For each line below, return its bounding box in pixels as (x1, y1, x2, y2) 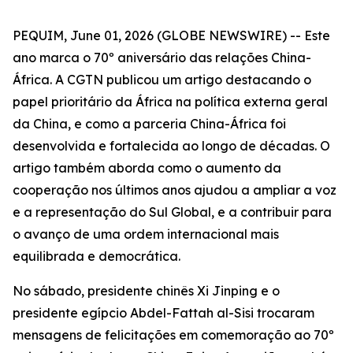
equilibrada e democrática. (13, 248, 180, 264)
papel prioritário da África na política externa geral (13, 94, 328, 110)
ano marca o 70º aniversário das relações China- (13, 50, 311, 65)
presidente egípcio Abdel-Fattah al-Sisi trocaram (13, 305, 314, 321)
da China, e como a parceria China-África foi (13, 116, 286, 132)
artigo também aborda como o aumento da (13, 160, 281, 176)
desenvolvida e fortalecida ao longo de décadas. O (13, 138, 330, 154)
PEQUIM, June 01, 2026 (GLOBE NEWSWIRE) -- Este (13, 28, 330, 43)
